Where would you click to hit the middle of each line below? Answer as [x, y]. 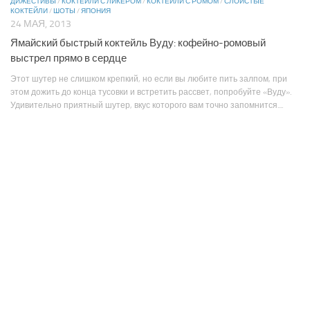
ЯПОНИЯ [96, 11]
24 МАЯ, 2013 [41, 24]
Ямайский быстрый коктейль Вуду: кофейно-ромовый [138, 43]
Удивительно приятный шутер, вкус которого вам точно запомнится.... [147, 105]
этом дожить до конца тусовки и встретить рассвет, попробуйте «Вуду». [151, 92]
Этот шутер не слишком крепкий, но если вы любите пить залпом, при [149, 79]
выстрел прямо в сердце [69, 58]
